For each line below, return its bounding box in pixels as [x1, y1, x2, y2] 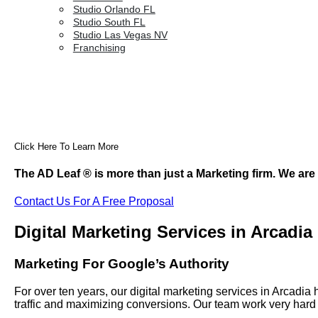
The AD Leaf [14, 167, 83, 180]
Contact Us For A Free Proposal [14, 194, 174, 207]
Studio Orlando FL [72, 4, 155, 15]
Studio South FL [72, 16, 146, 28]
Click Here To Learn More [14, 141, 119, 153]
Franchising [72, 42, 126, 53]
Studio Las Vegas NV [72, 29, 168, 40]
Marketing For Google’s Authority [14, 256, 229, 271]
